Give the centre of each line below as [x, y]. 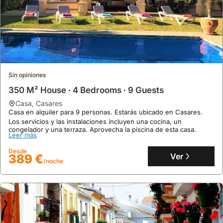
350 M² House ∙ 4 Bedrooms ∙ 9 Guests [86, 90]
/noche [53, 161]
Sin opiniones [27, 75]
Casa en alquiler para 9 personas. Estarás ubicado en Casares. [107, 112]
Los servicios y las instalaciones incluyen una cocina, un [95, 121]
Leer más [23, 135]
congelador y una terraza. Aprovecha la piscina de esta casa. [102, 129]
